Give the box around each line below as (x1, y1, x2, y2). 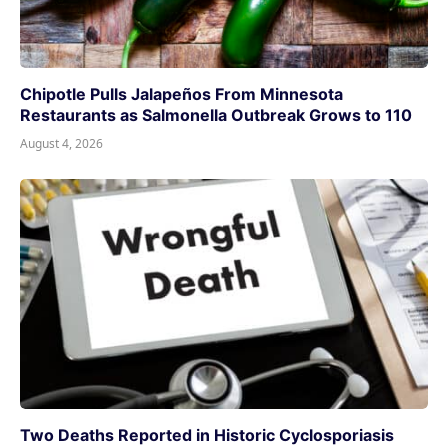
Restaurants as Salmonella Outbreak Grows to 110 (20, 105, 412, 126)
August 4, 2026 (20, 135, 103, 153)
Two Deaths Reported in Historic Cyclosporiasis (20, 424, 394, 445)
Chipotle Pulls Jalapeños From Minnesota (20, 84, 343, 105)
